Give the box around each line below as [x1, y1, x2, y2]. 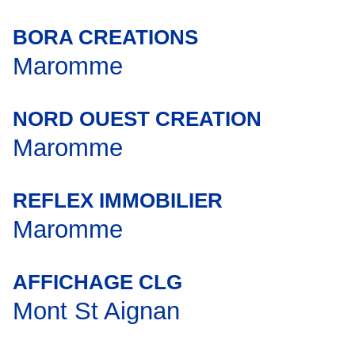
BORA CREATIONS [13, 25, 198, 49]
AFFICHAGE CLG [13, 270, 182, 294]
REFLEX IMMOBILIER [13, 189, 223, 212]
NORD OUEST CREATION [13, 107, 261, 131]
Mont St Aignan [13, 297, 180, 325]
